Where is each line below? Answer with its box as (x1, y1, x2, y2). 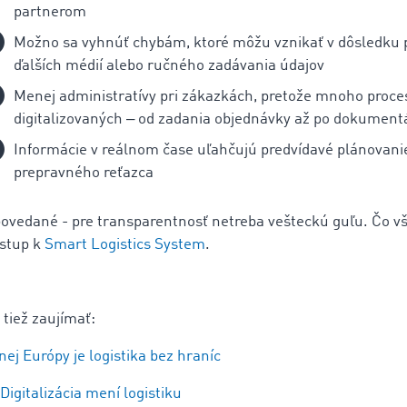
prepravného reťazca (14, 165, 154, 182)
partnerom (14, 5, 86, 21)
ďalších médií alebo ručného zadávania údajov (14, 58, 324, 74)
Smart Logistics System (45, 237, 205, 253)
